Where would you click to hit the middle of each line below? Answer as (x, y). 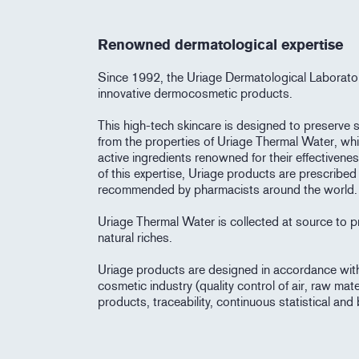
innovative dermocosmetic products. (195, 93)
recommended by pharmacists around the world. (228, 190)
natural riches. (135, 238)
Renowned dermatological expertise (220, 45)
